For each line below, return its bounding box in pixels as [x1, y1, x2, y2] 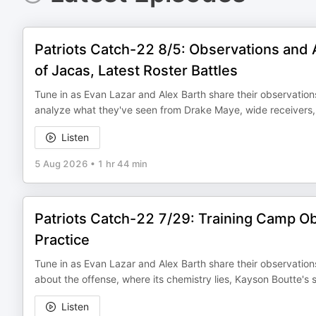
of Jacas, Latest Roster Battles [35, 62, 238, 79]
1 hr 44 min [97, 158, 147, 169]
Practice [35, 231, 90, 248]
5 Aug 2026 [35, 158, 88, 169]
